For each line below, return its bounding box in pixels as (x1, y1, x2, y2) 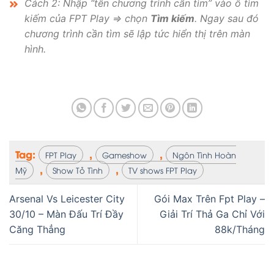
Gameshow (102, 149, 147, 160)
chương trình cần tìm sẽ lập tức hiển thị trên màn (24, 28, 250, 40)
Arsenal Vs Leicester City (9, 192, 125, 205)
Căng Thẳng (9, 223, 65, 235)
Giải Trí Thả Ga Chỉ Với (160, 207, 265, 220)
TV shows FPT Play (128, 164, 197, 176)
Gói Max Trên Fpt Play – (154, 192, 265, 205)
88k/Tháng (215, 223, 265, 235)
